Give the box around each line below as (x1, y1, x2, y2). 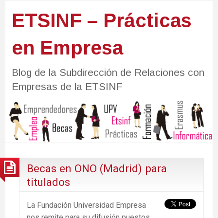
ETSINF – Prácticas (11, 9, 192, 31)
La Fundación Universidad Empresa (27, 200, 146, 210)
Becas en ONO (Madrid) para (27, 162, 167, 175)
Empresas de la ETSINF (11, 80, 123, 92)
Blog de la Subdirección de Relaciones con (11, 66, 204, 78)
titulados (27, 175, 70, 188)
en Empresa (11, 36, 123, 58)
